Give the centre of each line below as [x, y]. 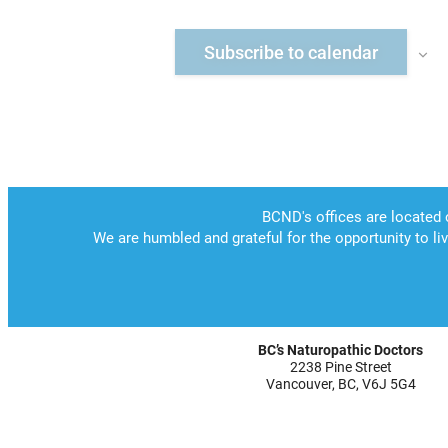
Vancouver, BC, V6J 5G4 [340, 383]
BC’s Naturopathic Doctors [341, 349]
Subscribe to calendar [291, 52]
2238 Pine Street [340, 366]
